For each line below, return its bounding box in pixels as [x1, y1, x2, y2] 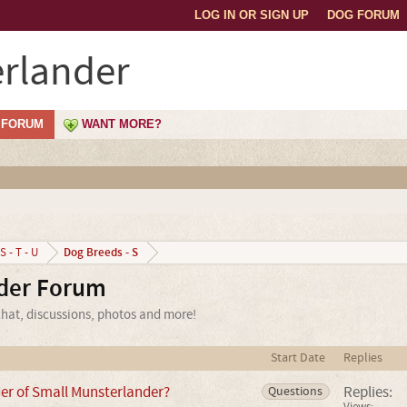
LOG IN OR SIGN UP [194, 8, 309, 22]
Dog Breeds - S [63, 244, 138, 261]
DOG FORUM [327, 8, 400, 22]
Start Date [270, 350, 325, 366]
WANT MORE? [82, 117, 162, 131]
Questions [268, 383, 323, 400]
